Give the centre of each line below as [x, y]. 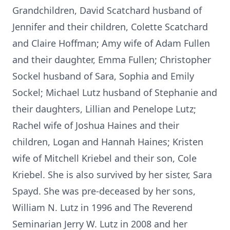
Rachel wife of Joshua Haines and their [96, 125]
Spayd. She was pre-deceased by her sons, [104, 191]
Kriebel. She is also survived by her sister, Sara [112, 175]
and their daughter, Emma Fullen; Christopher [112, 60]
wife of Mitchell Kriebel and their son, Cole [104, 158]
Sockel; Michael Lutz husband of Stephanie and [115, 92]
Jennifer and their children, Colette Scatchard [110, 27]
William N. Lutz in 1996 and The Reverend [102, 207]
